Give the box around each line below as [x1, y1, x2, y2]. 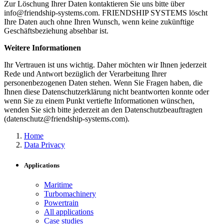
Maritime [44, 180, 72, 189]
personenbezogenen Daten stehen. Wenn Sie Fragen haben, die [4, 78, 202, 87]
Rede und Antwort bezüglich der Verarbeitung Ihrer [4, 69, 166, 78]
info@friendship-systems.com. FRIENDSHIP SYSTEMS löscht [4, 8, 207, 17]
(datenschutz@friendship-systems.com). [4, 114, 129, 123]
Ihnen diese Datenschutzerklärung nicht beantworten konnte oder [4, 87, 209, 96]
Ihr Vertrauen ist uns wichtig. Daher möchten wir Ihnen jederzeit [4, 60, 206, 69]
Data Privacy [24, 140, 65, 149]
